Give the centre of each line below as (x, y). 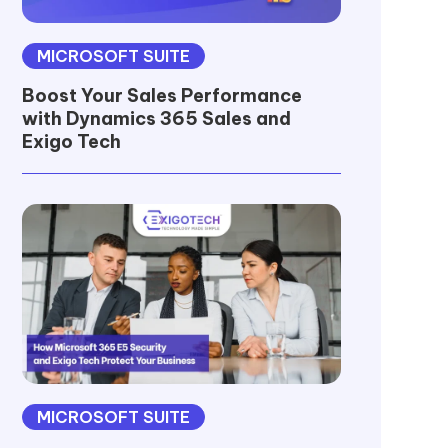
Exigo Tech (71, 142)
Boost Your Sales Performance (161, 96)
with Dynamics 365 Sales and (156, 119)
